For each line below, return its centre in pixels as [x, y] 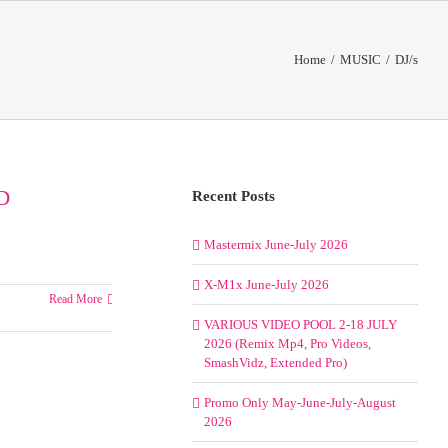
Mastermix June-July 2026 [275, 244]
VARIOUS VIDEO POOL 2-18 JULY [300, 324]
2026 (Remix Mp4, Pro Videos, [287, 343]
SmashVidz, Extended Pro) [275, 362]
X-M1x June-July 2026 [266, 284]
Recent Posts [233, 196]
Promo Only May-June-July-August [299, 402]
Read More [75, 299]
